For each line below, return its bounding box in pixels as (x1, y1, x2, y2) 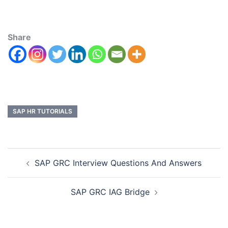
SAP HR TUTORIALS (13, 107, 72, 116)
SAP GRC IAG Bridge (70, 187, 150, 197)
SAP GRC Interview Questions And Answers (35, 158, 202, 168)
